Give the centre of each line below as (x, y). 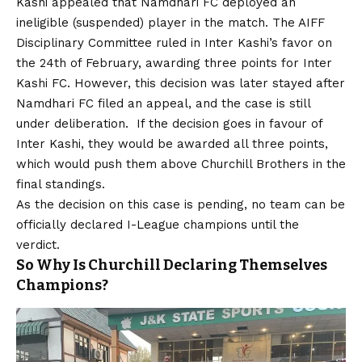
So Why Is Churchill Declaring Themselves (172, 265)
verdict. (38, 245)
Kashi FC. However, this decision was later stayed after (181, 84)
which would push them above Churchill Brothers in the (181, 164)
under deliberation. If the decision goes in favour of (169, 124)
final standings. (61, 185)
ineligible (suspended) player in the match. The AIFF (170, 23)
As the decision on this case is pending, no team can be (181, 205)
